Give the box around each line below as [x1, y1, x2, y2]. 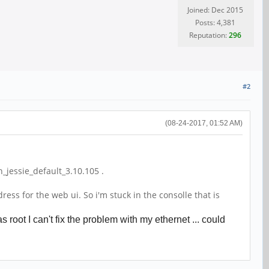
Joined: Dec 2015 [187, 5, 243, 16]
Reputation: [189, 30, 229, 41]
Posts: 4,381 [195, 17, 235, 28]
